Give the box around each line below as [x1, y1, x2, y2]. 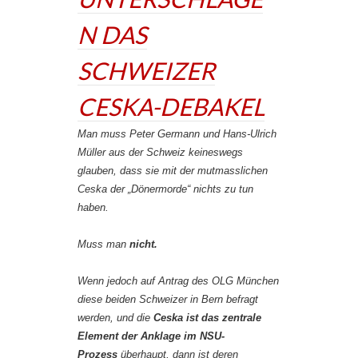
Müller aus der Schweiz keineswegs [78, 146, 243, 158]
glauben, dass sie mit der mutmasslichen [78, 165, 268, 177]
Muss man [78, 238, 129, 250]
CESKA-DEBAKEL [78, 92, 265, 121]
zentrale [222, 312, 261, 324]
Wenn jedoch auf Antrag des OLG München [78, 275, 279, 287]
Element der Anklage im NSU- [78, 330, 225, 342]
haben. [78, 201, 109, 213]
